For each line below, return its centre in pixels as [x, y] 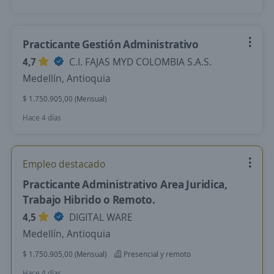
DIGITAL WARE [100, 217]
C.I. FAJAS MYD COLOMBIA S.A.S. [139, 62]
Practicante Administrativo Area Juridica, [125, 184]
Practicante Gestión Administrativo [111, 44]
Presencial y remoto [156, 254]
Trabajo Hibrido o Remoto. [89, 199]
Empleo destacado [64, 164]
